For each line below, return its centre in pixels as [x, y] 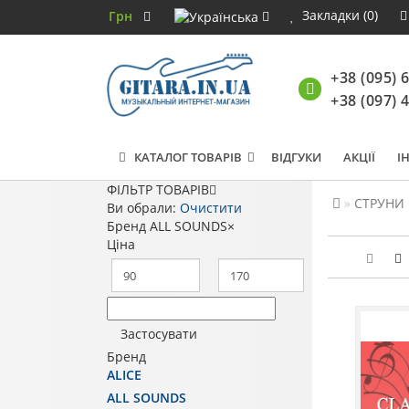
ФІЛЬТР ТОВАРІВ [158, 189]
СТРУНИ [379, 203]
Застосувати [159, 334]
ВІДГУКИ [296, 157]
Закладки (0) [340, 15]
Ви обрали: [143, 208]
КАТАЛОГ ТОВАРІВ [184, 157]
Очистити [211, 208]
